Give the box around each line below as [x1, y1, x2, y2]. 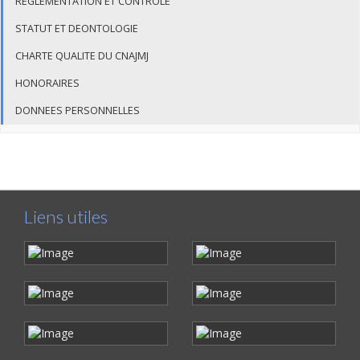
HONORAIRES [15, 76, 80, 90]
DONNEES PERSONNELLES [15, 104, 140, 117]
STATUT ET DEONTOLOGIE [15, 22, 138, 35]
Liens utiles [24, 206, 108, 227]
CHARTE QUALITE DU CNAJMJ [15, 49, 149, 63]
